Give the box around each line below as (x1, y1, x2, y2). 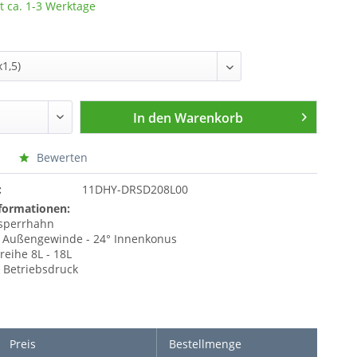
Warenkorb (175, 109, 244, 127)
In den (133, 109, 172, 127)
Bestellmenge (169, 336, 241, 352)
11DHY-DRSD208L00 (81, 182, 188, 198)
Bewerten (33, 150, 88, 166)
